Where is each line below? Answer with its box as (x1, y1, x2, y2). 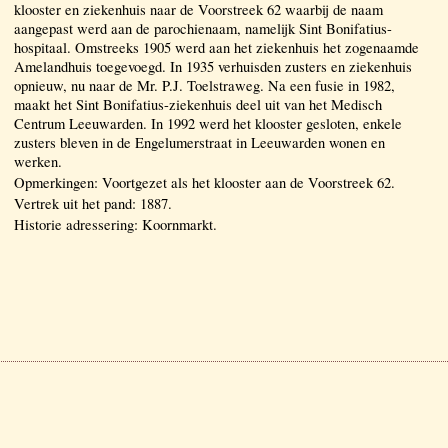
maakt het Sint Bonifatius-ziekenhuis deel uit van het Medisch (14, 94, 382, 114)
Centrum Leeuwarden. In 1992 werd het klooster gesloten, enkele (14, 113, 402, 133)
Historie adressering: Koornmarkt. (14, 214, 217, 234)
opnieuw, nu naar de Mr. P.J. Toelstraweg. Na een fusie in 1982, (14, 75, 395, 95)
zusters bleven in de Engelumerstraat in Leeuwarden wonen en (14, 132, 385, 152)
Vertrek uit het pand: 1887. (14, 193, 172, 213)
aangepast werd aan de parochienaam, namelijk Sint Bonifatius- (14, 18, 392, 38)
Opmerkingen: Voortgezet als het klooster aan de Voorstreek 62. (14, 172, 395, 192)
